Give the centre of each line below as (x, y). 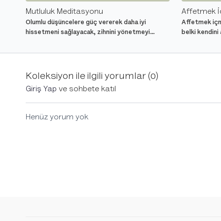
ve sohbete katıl (86, 89)
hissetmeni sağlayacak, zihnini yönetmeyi (88, 32)
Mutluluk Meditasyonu (64, 12)
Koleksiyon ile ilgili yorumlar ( (88, 76)
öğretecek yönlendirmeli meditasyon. (82, 42)
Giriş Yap (41, 89)
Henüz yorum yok (57, 117)
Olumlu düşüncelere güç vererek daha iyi (86, 22)
